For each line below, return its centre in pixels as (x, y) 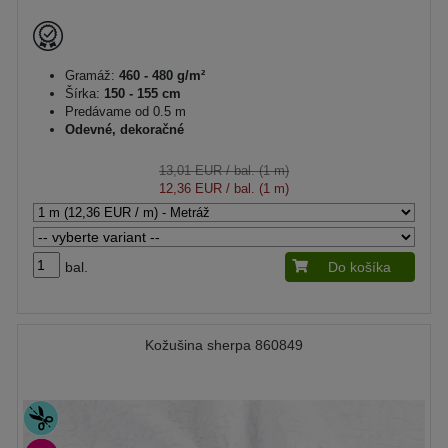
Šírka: (82, 93)
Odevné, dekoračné (124, 129)
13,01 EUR (190, 170)
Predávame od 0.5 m (125, 111)
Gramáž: (90, 75)
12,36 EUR (190, 188)
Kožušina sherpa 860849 (224, 345)
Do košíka (359, 267)
